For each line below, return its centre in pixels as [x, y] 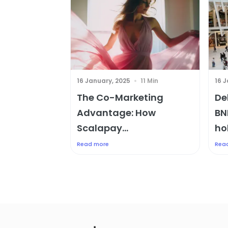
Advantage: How [116, 113]
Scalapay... [103, 128]
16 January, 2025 [104, 81]
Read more [93, 144]
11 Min [149, 81]
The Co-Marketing [120, 97]
